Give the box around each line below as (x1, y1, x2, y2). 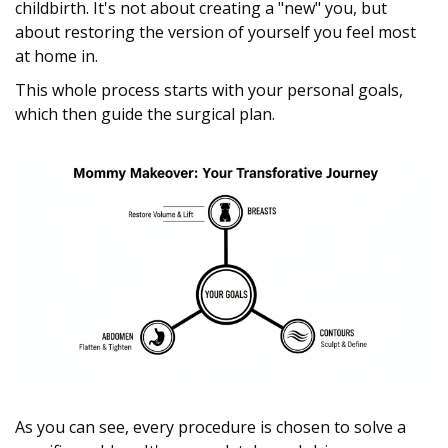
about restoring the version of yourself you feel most (15, 21, 416, 44)
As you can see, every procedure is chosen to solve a (15, 416, 406, 439)
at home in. (15, 45, 98, 68)
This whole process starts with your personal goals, (15, 79, 403, 102)
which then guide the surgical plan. (15, 103, 275, 126)
